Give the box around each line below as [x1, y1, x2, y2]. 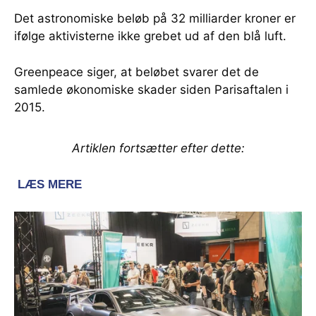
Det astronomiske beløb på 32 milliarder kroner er [14, 11, 296, 25]
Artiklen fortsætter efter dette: [71, 141, 245, 155]
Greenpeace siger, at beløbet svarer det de [14, 65, 259, 79]
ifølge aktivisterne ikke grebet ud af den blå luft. [14, 29, 286, 43]
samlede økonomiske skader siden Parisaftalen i [14, 83, 288, 97]
